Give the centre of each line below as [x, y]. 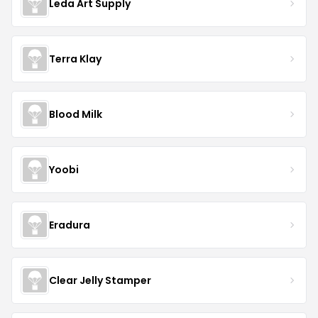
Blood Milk [76, 114]
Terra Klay [75, 59]
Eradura [70, 225]
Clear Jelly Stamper [100, 280]
